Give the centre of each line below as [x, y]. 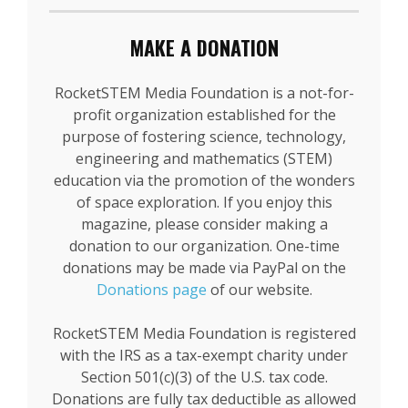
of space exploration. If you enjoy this [204, 202]
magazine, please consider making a [204, 224]
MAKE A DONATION [204, 47]
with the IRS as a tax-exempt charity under [204, 355]
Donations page [151, 290]
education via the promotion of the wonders [204, 180]
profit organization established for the [204, 115]
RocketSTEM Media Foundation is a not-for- [204, 93]
